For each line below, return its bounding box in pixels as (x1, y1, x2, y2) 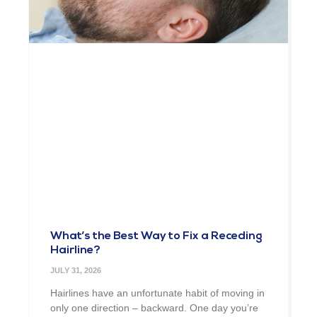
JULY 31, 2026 (50, 266, 101, 275)
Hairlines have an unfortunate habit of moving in (50, 287, 265, 299)
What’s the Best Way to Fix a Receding (50, 231, 263, 243)
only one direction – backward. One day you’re (50, 302, 258, 314)
